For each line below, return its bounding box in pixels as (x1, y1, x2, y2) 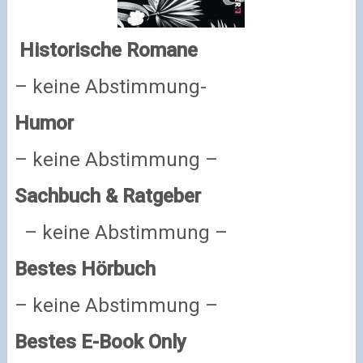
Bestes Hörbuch (14, 257, 156, 280)
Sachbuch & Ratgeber (14, 184, 201, 207)
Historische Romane (19, 38, 198, 62)
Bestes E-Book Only (14, 330, 186, 353)
